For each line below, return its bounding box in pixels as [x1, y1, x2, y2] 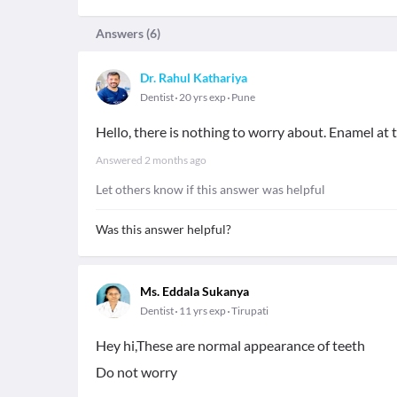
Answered [96, 153, 144, 167]
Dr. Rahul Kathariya [140, 70, 247, 85]
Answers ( [96, 26, 150, 41]
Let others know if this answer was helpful [96, 182, 325, 197]
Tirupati [231, 304, 269, 317]
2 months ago [144, 153, 206, 167]
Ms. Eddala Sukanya [140, 284, 249, 299]
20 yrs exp [177, 90, 228, 104]
